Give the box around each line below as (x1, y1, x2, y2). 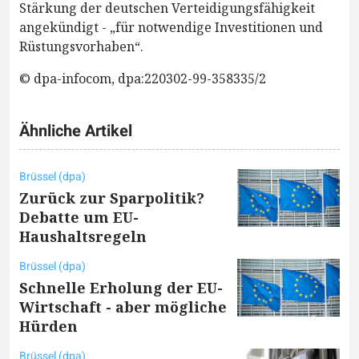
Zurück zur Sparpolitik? (19, 188, 204, 208)
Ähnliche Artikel (19, 119, 132, 143)
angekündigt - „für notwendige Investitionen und (19, 18, 323, 36)
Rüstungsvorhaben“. (19, 37, 143, 55)
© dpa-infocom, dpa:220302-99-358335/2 (19, 69, 266, 87)
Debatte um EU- (19, 207, 139, 227)
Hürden (19, 316, 78, 336)
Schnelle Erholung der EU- (19, 277, 223, 297)
